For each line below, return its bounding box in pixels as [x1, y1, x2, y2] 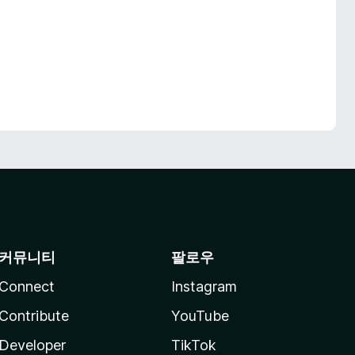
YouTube [170, 307, 229, 324]
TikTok [170, 337, 216, 353]
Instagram [170, 278, 237, 295]
